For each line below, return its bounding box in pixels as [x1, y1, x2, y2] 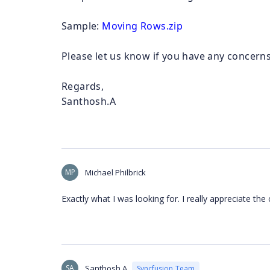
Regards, [61, 80, 104, 93]
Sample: [61, 19, 102, 33]
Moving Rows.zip [102, 19, 183, 33]
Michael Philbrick [85, 167, 146, 178]
